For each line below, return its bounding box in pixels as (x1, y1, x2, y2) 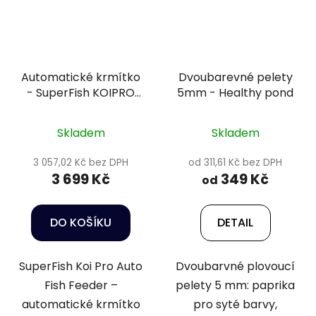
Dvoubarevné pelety (178, 69, 293, 86)
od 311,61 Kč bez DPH (188, 156, 282, 170)
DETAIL (217, 214, 253, 231)
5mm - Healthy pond (177, 85, 293, 102)
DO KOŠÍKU (50, 214, 111, 231)
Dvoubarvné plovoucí (176, 258, 295, 275)
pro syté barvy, (193, 296, 277, 313)
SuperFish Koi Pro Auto (19, 258, 142, 275)
